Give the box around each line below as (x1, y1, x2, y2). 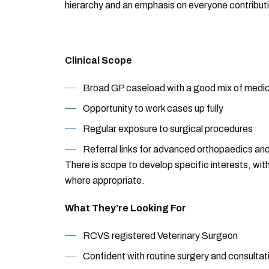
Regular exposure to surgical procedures (82, 124, 253, 134)
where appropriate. (64, 175, 145, 186)
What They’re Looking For (64, 203, 186, 213)
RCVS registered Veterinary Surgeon (82, 231, 238, 241)
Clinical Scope (64, 55, 132, 65)
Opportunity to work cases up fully (82, 103, 223, 113)
